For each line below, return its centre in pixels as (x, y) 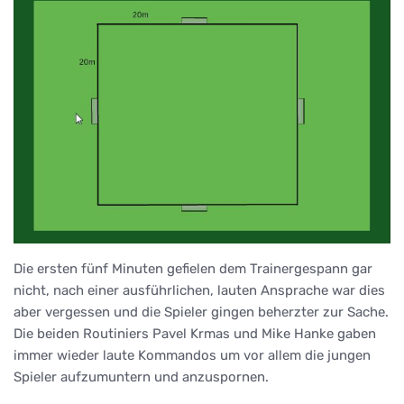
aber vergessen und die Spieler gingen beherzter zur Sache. (201, 312)
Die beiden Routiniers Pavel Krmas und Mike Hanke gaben (195, 334)
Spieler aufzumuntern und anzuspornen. (141, 377)
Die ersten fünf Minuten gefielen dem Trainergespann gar (193, 269)
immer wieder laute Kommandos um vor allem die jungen (192, 356)
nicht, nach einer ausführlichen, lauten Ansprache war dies (199, 291)
